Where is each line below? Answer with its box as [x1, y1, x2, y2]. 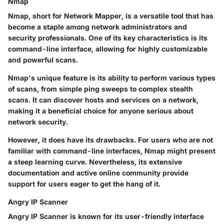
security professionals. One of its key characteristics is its [8, 33, 207, 42]
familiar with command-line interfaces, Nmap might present [8, 146, 215, 155]
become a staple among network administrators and [8, 22, 187, 31]
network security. [8, 117, 68, 126]
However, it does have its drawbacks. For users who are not [8, 135, 213, 144]
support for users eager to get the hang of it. [8, 179, 160, 188]
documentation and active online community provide [8, 168, 188, 177]
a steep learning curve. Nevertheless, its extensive [8, 157, 182, 166]
